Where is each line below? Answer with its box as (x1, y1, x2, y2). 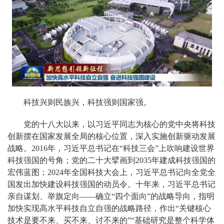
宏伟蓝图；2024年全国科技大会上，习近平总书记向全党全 (7, 168, 215, 177)
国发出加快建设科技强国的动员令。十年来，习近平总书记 (7, 180, 215, 189)
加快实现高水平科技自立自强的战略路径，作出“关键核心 (7, 204, 211, 213)
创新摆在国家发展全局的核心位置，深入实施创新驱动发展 (7, 132, 215, 141)
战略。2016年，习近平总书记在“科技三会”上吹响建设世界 (7, 144, 214, 153)
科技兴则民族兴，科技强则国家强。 (23, 98, 151, 107)
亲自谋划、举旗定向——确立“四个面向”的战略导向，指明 (7, 192, 214, 201)
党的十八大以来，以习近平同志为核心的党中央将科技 (23, 120, 215, 129)
